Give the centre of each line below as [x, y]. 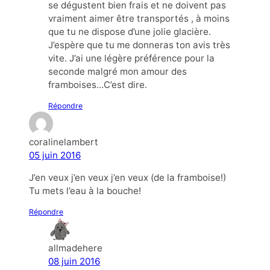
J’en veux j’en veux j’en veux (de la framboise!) [127, 178]
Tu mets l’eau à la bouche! [85, 191]
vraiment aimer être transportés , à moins [139, 18]
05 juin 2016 [55, 155]
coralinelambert [64, 142]
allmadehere [75, 248]
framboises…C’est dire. [98, 84]
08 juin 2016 [74, 262]
